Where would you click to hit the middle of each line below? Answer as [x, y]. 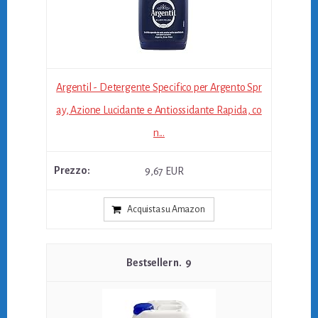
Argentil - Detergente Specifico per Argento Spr [159, 87]
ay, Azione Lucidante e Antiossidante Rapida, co [159, 110]
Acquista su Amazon [166, 210]
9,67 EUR [164, 171]
